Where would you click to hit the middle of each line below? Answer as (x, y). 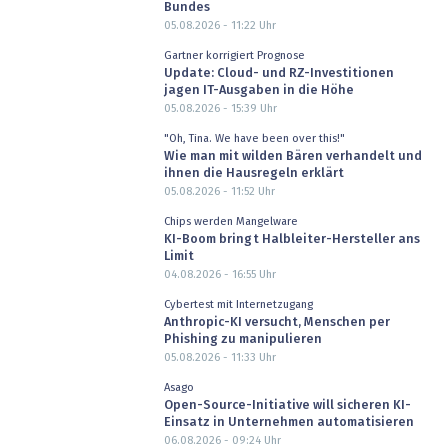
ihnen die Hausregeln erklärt (253, 174)
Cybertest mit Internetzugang (238, 304)
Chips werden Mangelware (230, 221)
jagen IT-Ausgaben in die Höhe (258, 91)
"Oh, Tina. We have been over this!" (254, 138)
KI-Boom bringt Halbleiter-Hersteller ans (291, 240)
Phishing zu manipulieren (242, 340)
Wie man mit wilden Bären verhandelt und (292, 157)
